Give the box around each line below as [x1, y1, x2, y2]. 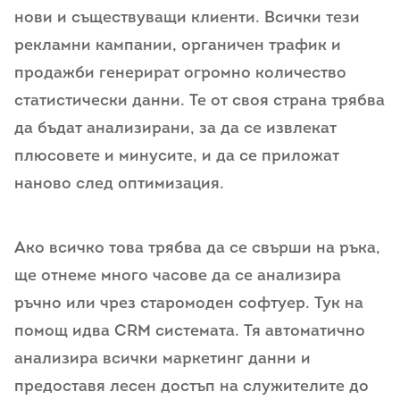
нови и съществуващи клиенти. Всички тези [14, 10, 360, 28]
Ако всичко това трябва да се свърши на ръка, [14, 239, 380, 257]
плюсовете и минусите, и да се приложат [14, 148, 339, 166]
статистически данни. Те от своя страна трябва [14, 93, 385, 111]
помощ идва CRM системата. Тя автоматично [14, 322, 365, 340]
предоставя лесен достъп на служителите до [14, 378, 369, 396]
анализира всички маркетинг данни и [14, 350, 311, 368]
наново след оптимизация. [14, 176, 224, 194]
